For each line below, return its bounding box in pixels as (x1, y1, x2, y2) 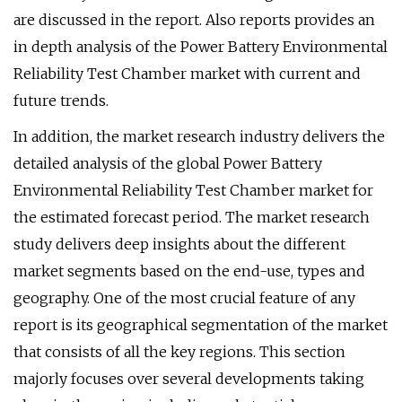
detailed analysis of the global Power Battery (13, 154, 322, 172)
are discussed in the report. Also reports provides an (13, 11, 375, 29)
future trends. (13, 92, 109, 109)
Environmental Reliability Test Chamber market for (13, 181, 373, 199)
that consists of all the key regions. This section (13, 343, 345, 361)
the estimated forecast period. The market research (13, 208, 370, 226)
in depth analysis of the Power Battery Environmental (13, 38, 388, 56)
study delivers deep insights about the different (13, 235, 345, 253)
